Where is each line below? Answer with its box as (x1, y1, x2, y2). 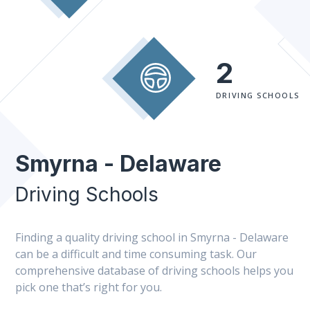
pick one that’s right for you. (15, 280, 162, 295)
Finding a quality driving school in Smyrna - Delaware (15, 230, 289, 245)
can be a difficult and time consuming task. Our (15, 246, 257, 262)
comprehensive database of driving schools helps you (15, 263, 293, 278)
